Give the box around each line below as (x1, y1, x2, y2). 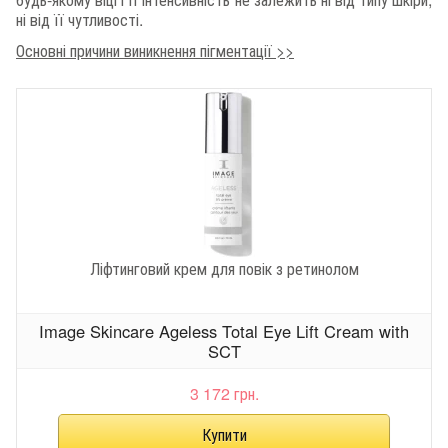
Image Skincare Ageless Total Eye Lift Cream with (39, 319, 409, 344)
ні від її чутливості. (16, 8, 143, 32)
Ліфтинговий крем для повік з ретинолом (89, 256, 359, 280)
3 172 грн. (189, 381, 259, 405)
